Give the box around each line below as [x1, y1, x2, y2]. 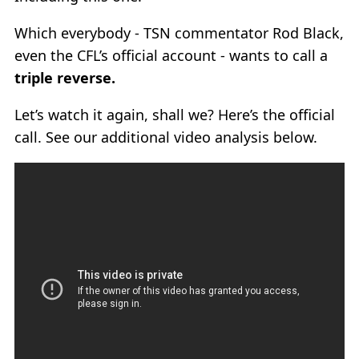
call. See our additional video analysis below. [14, 127, 317, 147]
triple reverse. [14, 67, 115, 87]
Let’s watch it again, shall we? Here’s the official [14, 104, 335, 124]
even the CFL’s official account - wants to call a [14, 45, 328, 65]
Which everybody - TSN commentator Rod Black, [14, 22, 344, 42]
